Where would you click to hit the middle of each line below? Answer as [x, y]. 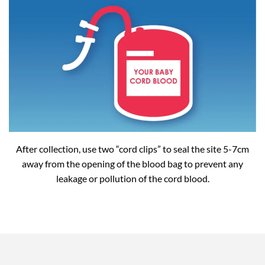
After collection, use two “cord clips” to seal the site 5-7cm [132, 149]
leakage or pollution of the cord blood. [132, 179]
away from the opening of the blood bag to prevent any [132, 164]
